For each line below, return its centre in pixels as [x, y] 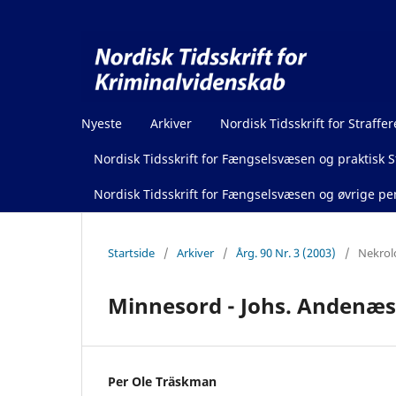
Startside [131, 252]
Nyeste [102, 123]
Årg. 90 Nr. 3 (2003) [286, 252]
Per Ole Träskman [162, 381]
